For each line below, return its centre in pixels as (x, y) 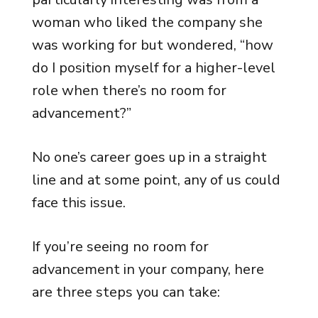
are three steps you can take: (126, 292)
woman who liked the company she (147, 22)
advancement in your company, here (148, 269)
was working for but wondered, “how (152, 45)
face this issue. (78, 203)
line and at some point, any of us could (156, 180)
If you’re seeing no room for (120, 247)
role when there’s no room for (129, 91)
